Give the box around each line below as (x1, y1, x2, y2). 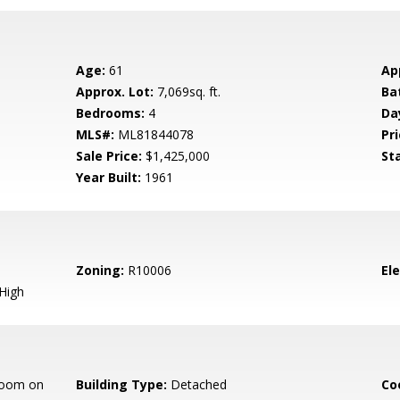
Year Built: (76, 169, 142, 186)
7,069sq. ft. (154, 83, 221, 100)
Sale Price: (76, 147, 143, 164)
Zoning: (76, 262, 125, 279)
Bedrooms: (76, 104, 146, 121)
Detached (167, 376, 228, 393)
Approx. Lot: (76, 83, 154, 100)
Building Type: (76, 376, 168, 393)
